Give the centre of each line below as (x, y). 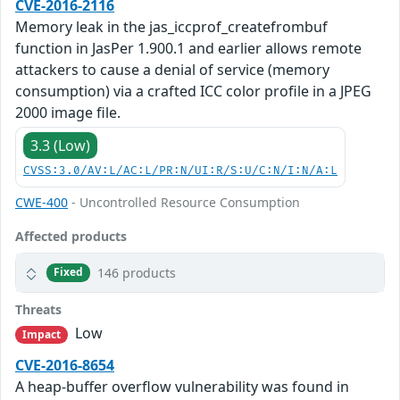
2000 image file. (68, 112)
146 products (137, 272)
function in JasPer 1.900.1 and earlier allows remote (188, 48)
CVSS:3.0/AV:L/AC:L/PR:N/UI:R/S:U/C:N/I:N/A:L (180, 171)
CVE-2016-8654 (65, 366)
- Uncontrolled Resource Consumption (184, 202)
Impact (42, 334)
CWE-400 (42, 202)
